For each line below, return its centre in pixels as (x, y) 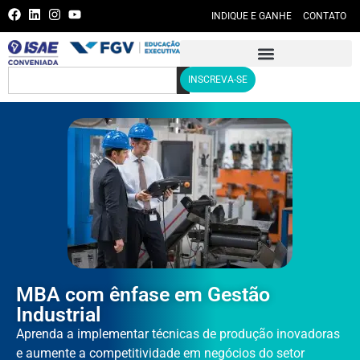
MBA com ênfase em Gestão (143, 295)
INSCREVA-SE (218, 80)
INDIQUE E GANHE (251, 16)
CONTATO (324, 16)
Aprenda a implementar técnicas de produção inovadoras (178, 334)
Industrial (59, 315)
